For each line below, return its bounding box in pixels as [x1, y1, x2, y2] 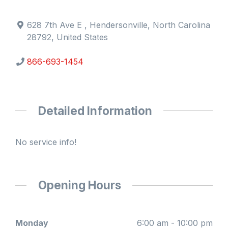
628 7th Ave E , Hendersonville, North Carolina [27, 19, 211, 30]
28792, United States [27, 32, 108, 42]
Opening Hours [38, 178, 121, 192]
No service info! [15, 137, 76, 148]
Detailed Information [38, 103, 152, 118]
